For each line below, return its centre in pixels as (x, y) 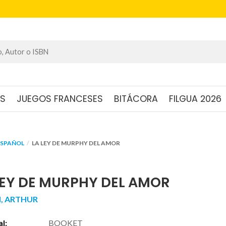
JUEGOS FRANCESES (60, 99)
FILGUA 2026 (195, 99)
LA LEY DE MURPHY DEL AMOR (76, 143)
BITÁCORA (136, 99)
